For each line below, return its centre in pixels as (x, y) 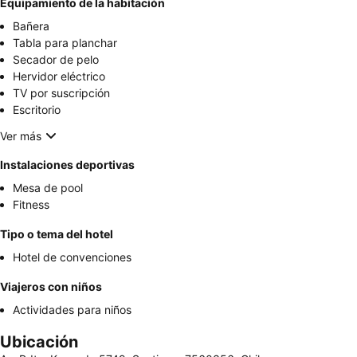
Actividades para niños (72, 310)
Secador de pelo (56, 60)
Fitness (31, 205)
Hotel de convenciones (72, 257)
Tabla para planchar (65, 43)
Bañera (31, 26)
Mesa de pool (48, 188)
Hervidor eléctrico (59, 76)
